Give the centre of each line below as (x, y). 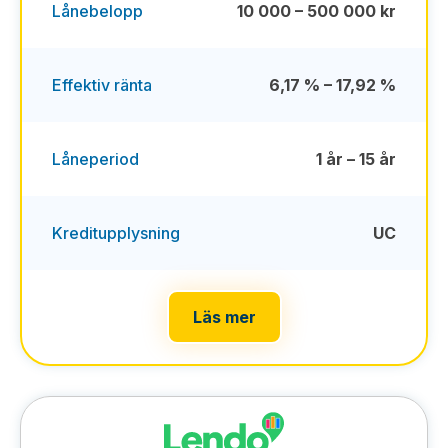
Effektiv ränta (102, 85)
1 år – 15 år (356, 159)
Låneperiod (95, 159)
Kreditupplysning (116, 233)
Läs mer (224, 317)
